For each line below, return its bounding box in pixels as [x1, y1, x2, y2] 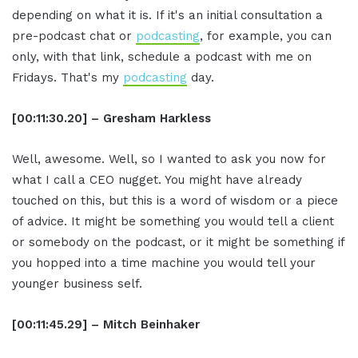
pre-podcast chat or [12, 29, 136, 44]
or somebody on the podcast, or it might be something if [12, 235, 344, 250]
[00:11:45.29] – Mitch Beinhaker [12, 317, 200, 332]
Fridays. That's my [12, 70, 123, 86]
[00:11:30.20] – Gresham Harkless [12, 111, 211, 126]
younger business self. [12, 276, 142, 292]
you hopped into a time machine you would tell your [12, 256, 316, 271]
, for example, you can [200, 29, 332, 44]
